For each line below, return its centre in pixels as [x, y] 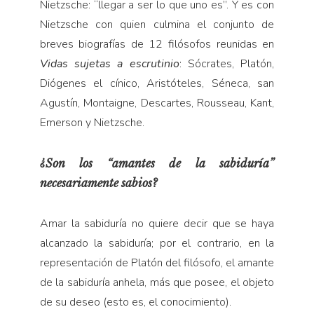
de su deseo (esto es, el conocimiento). [135, 302]
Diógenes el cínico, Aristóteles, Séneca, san [157, 83]
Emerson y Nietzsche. [92, 122]
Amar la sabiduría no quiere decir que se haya [157, 223]
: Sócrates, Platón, [227, 63]
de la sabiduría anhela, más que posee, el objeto [157, 282]
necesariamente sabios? [98, 183]
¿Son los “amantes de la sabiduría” [157, 163]
